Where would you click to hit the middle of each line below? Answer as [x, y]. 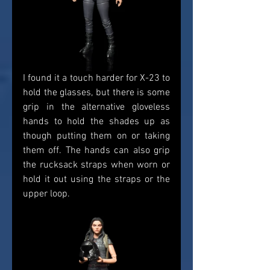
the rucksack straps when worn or [96, 165]
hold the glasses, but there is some [96, 93]
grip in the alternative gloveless [96, 108]
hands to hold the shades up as [96, 122]
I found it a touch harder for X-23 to [96, 79]
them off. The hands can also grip [96, 151]
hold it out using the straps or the [96, 180]
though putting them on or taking [96, 137]
